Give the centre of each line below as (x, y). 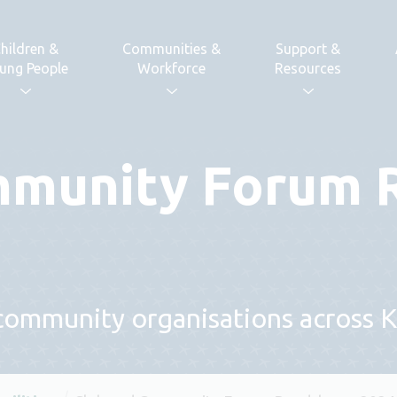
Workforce (172, 69)
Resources (308, 69)
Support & (308, 49)
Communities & (172, 49)
